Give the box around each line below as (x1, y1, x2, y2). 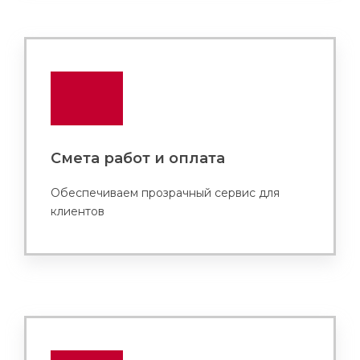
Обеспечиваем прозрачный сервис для (51, 186, 280, 200)
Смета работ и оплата (51, 149, 225, 167)
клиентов (51, 204, 104, 219)
